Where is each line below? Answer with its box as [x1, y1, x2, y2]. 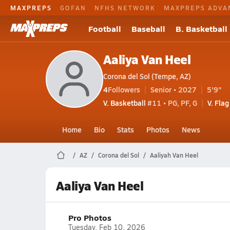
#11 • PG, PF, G [145, 97, 197, 108]
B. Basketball [176, 23, 227, 34]
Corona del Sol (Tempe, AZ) [103, 70, 191, 81]
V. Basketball [103, 97, 146, 108]
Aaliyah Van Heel [149, 151, 198, 159]
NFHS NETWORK [94, 3, 156, 12]
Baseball [131, 23, 165, 34]
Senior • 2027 [150, 84, 197, 94]
